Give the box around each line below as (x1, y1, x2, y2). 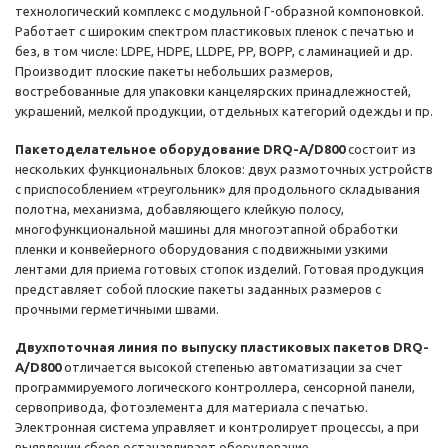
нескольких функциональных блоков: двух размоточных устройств (15, 162, 433, 177)
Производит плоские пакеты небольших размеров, (15, 64, 333, 79)
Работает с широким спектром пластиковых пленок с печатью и (15, 24, 414, 39)
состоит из (345, 142, 416, 157)
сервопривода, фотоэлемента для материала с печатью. (15, 400, 368, 415)
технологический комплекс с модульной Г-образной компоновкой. (15, 4, 424, 19)
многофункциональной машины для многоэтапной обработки (15, 222, 398, 237)
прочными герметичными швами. (15, 302, 219, 317)
